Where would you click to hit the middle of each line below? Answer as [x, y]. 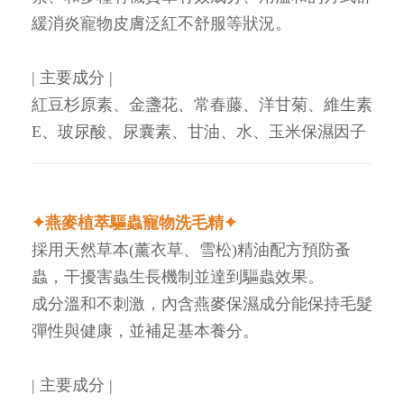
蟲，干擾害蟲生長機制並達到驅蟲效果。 [178, 276]
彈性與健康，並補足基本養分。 [145, 331]
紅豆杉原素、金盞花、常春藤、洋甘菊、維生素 [202, 104]
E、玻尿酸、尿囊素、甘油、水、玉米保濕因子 [199, 131]
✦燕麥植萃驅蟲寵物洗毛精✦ [134, 222]
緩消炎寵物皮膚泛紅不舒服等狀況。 [161, 23]
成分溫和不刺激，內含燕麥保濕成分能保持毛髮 [202, 303]
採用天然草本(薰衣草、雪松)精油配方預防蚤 [191, 249]
